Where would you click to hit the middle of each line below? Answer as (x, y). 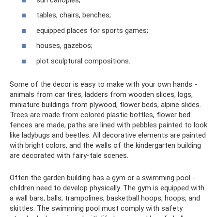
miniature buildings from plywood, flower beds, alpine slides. (105, 104)
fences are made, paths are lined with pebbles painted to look (108, 125)
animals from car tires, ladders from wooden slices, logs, (101, 94)
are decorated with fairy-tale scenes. (69, 155)
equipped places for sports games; (92, 30)
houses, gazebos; (64, 46)
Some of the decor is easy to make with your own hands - (103, 84)
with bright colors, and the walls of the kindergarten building (105, 145)
